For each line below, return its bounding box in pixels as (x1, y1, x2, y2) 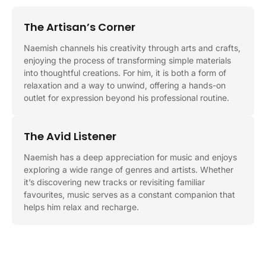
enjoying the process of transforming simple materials (24, 55, 231, 65)
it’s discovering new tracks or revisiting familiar (24, 176, 205, 187)
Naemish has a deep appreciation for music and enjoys (24, 151, 237, 162)
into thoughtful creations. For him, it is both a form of (24, 67, 226, 78)
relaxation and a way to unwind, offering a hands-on (24, 80, 226, 90)
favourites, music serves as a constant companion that (24, 189, 235, 199)
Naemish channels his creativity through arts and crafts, (24, 42, 240, 53)
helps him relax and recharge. (24, 201, 139, 212)
